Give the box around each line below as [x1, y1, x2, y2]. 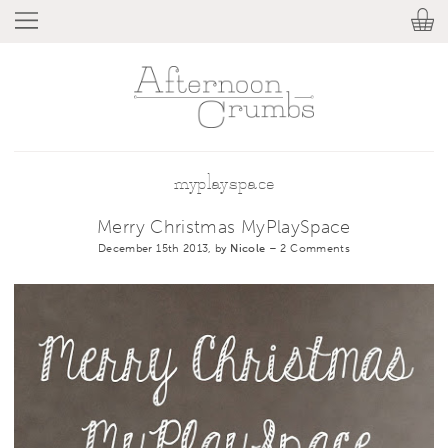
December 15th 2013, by [97, 241, 231, 255]
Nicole [230, 241, 266, 255]
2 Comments [280, 241, 351, 255]
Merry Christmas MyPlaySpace [97, 215, 351, 238]
